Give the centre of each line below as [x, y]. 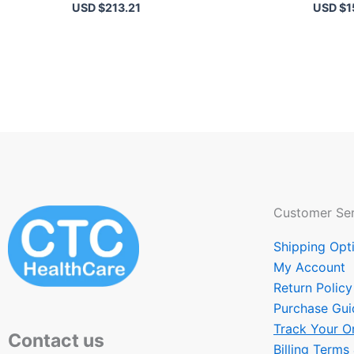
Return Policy [313, 287]
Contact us [56, 340]
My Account [309, 267]
